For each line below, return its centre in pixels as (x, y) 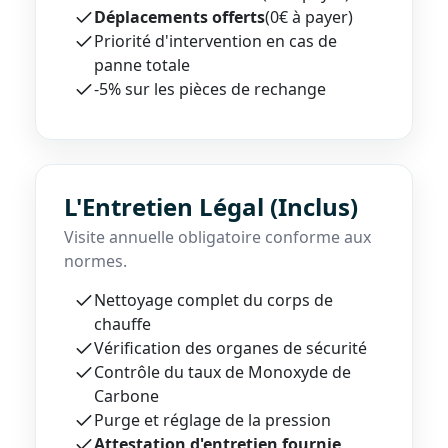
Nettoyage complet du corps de (213, 300)
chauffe (122, 324)
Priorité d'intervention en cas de (215, 41)
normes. (95, 261)
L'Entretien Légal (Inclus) (211, 207)
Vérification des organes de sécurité (230, 348)
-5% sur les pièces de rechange (210, 89)
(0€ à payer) (309, 17)
